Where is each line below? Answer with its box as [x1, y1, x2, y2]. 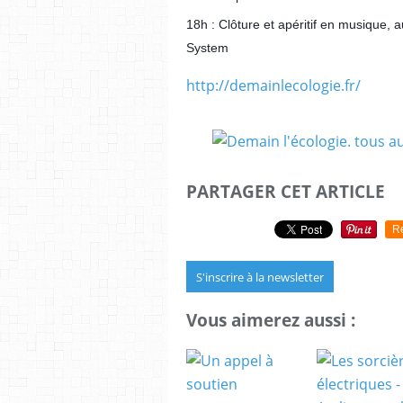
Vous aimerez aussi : [186, 309, 355, 332]
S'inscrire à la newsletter [196, 268, 324, 285]
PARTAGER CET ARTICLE [186, 180, 385, 202]
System [186, 40, 228, 55]
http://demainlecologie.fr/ [186, 76, 361, 95]
